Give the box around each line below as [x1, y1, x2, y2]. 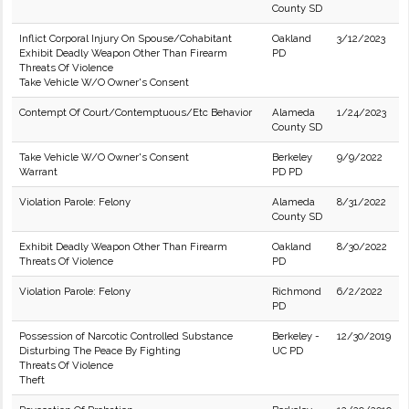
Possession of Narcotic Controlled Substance [19, 330, 233, 342]
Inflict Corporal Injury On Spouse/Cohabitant [19, 32, 232, 45]
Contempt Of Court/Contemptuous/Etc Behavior [19, 106, 252, 119]
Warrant [19, 165, 58, 178]
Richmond [272, 285, 321, 298]
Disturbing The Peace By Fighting [19, 344, 181, 357]
